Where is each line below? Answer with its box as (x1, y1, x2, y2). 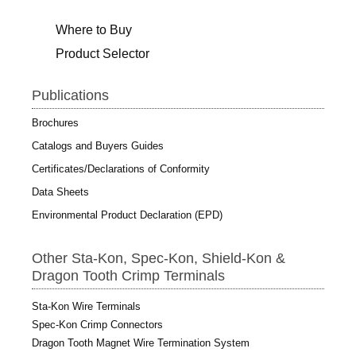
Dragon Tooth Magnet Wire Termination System (32, 336, 250, 349)
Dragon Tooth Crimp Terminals (32, 267, 225, 284)
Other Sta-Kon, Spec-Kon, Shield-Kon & (32, 250, 285, 266)
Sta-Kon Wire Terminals (32, 300, 141, 312)
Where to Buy (56, 22, 132, 37)
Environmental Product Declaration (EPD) (32, 208, 222, 221)
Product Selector (56, 46, 149, 60)
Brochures (32, 116, 79, 129)
